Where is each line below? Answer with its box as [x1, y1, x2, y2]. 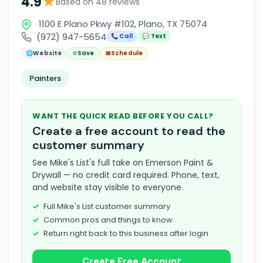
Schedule [110, 49, 143, 58]
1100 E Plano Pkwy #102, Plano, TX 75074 [36, 18, 207, 30]
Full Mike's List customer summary [43, 201, 170, 212]
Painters [29, 73, 61, 84]
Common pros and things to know [43, 214, 173, 225]
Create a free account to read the [32, 123, 225, 139]
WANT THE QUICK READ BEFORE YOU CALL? [32, 110, 214, 122]
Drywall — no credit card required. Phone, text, [32, 169, 220, 181]
